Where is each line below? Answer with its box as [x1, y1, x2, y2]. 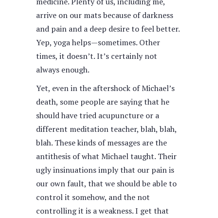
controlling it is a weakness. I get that [36, 205, 169, 216]
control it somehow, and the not [36, 192, 150, 202]
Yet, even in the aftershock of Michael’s [36, 83, 175, 93]
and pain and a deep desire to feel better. [36, 23, 180, 34]
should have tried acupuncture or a [36, 110, 159, 121]
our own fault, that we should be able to [36, 178, 177, 189]
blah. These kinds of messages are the [36, 137, 167, 148]
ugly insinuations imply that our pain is [36, 164, 174, 175]
